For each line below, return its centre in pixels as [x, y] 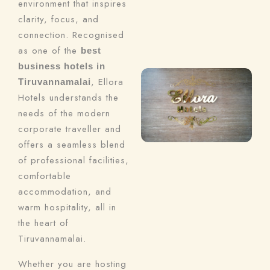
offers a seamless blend [72, 145]
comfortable [45, 176]
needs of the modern [64, 113]
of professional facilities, [74, 160]
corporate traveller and [70, 129]
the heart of [43, 223]
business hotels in [62, 66]
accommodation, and [65, 192]
